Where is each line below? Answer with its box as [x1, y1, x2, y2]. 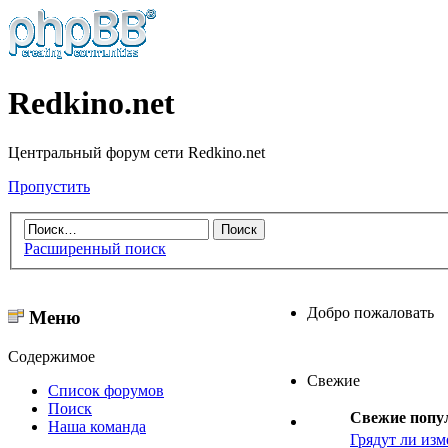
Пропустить [8, 177, 90, 195]
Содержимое [8, 347, 95, 365]
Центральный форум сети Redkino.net [8, 143, 265, 161]
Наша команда [48, 417, 146, 435]
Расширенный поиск [24, 240, 166, 258]
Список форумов [48, 381, 164, 399]
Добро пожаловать [307, 304, 434, 322]
